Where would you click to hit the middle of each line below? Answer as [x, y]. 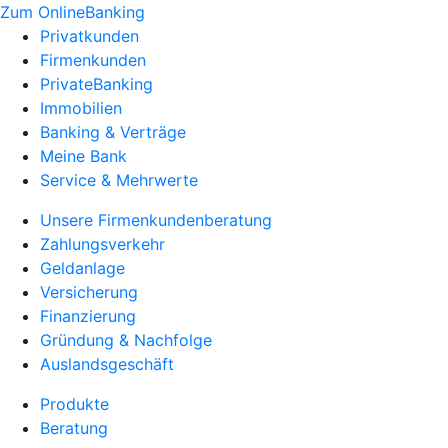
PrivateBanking [96, 84]
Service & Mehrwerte [119, 180]
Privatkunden [89, 36]
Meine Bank [83, 156]
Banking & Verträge [113, 132]
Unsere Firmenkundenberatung [156, 220]
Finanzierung [88, 316]
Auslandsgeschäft [107, 364]
